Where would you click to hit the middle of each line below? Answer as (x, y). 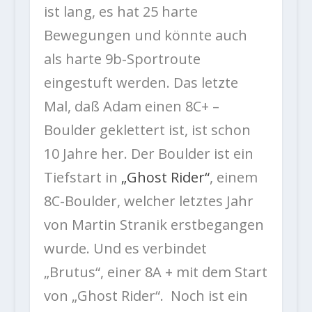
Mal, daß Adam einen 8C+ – (131, 107)
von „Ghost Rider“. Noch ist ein (146, 296)
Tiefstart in (82, 178)
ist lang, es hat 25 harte (120, 12)
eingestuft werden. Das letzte (141, 83)
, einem (233, 178)
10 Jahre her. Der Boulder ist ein (148, 154)
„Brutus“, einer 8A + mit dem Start (155, 272)
